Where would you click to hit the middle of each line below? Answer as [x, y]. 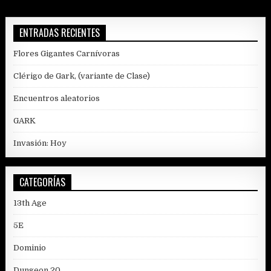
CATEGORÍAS [43, 182]
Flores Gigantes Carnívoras [67, 54]
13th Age [30, 203]
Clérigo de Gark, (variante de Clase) [82, 76]
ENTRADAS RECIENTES [60, 33]
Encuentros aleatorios [57, 99]
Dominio [30, 248]
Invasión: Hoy [40, 143]
